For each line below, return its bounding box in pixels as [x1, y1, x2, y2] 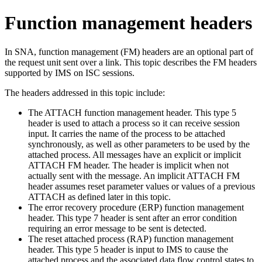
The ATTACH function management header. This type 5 [28, 107, 236, 118]
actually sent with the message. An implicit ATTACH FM [28, 170, 240, 181]
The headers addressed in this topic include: [5, 87, 165, 98]
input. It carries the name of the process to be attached [28, 128, 225, 139]
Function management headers [5, 12, 252, 34]
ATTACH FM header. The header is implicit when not [28, 160, 229, 170]
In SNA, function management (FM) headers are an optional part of [5, 46, 253, 57]
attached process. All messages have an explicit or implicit [28, 149, 241, 160]
